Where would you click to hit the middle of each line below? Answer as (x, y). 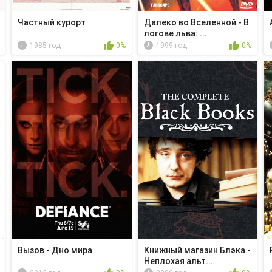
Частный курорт (52, 23)
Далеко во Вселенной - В (196, 23)
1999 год (171, 46)
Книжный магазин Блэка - (197, 250)
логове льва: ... (175, 34)
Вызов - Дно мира (55, 250)
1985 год (45, 46)
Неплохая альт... (178, 261)
